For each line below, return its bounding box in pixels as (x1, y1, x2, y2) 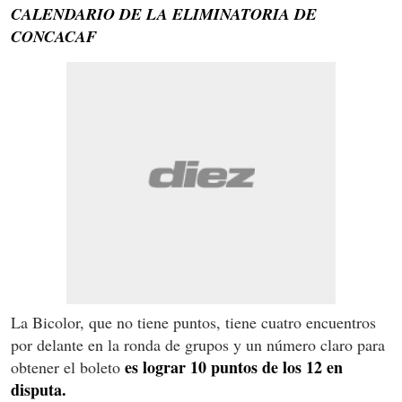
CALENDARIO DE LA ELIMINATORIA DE (11, 2, 317, 25)
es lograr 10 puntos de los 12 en (125, 354, 343, 379)
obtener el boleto (11, 355, 125, 378)
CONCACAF (11, 24, 97, 48)
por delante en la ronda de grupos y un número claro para (11, 333, 385, 355)
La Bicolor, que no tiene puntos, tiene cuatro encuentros (11, 310, 376, 333)
